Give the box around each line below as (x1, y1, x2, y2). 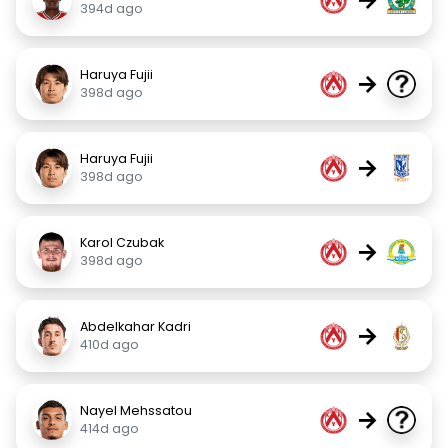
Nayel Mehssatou (80, 402, 192, 419)
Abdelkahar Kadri (80, 318, 191, 335)
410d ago (80, 336, 139, 353)
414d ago (80, 420, 139, 437)
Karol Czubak (80, 234, 164, 251)
